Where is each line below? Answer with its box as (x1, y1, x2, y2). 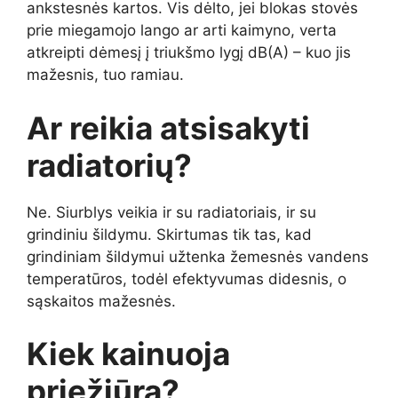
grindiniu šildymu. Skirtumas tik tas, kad (27, 225, 312, 243)
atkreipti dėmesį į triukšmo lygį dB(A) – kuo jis (27, 44, 351, 62)
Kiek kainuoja (27, 335, 230, 373)
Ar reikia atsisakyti (27, 108, 310, 147)
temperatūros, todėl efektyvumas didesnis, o (27, 269, 346, 288)
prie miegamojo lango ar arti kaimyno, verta (27, 21, 337, 40)
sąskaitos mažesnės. (27, 291, 176, 310)
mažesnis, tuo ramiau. (27, 66, 184, 84)
